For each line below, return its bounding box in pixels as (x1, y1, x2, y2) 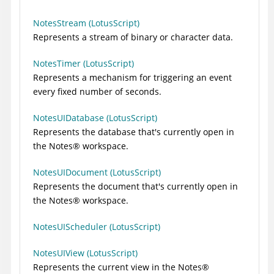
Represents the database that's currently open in (33, 126, 234, 138)
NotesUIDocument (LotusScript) (33, 166, 161, 179)
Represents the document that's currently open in (33, 180, 238, 193)
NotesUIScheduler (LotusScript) (33, 221, 160, 233)
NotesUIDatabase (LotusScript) (33, 112, 157, 124)
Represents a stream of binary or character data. (33, 31, 233, 43)
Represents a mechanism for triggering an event (33, 72, 232, 84)
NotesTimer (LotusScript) (33, 57, 134, 70)
